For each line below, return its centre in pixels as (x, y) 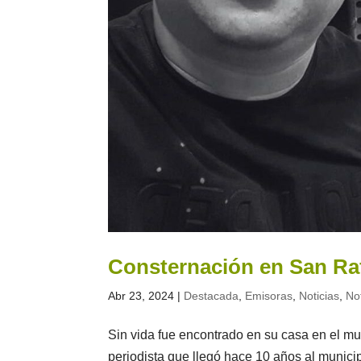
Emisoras (269, 296)
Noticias (320, 296)
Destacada (212, 296)
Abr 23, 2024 (141, 296)
